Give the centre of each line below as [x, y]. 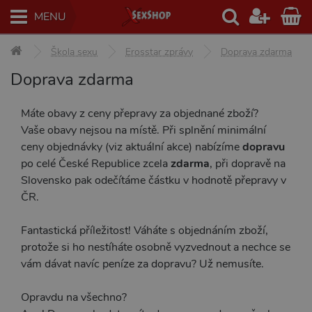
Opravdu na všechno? [74, 297]
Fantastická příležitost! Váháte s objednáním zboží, [145, 231]
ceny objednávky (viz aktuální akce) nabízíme [132, 147]
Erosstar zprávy [159, 52]
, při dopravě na [248, 164]
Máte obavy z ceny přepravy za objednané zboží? [140, 114]
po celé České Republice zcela [96, 164]
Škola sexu [74, 52]
